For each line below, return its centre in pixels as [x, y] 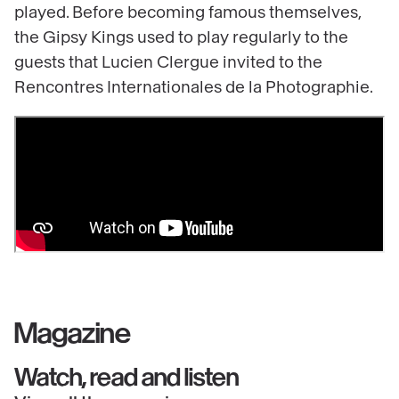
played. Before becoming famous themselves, [187, 13]
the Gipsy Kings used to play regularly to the [181, 38]
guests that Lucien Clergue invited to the [168, 63]
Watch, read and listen [126, 378]
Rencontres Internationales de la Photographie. [194, 88]
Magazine [73, 334]
